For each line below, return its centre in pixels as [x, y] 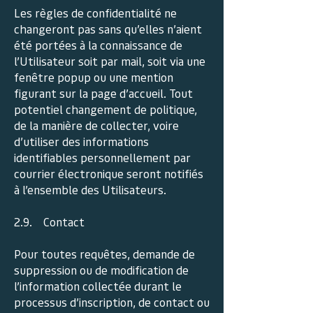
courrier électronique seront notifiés [109, 173]
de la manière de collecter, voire [96, 125]
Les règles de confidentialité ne [95, 13]
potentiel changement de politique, [105, 109]
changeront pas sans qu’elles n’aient [108, 29]
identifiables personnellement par [102, 157]
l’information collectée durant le [98, 286]
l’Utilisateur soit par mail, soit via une [110, 61]
